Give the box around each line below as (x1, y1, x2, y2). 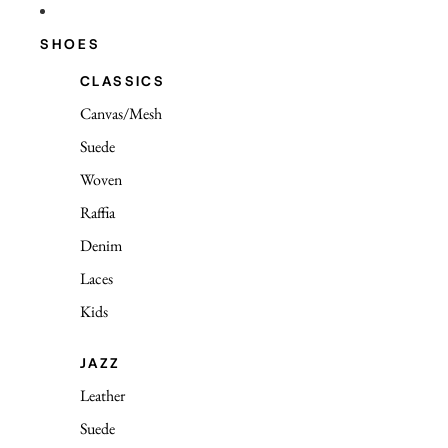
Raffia (80, 202, 115, 223)
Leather (80, 385, 125, 406)
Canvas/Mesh (80, 103, 162, 124)
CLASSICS (80, 72, 166, 90)
